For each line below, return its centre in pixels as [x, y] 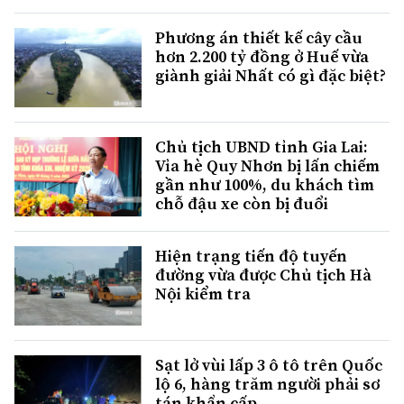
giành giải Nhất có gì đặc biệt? [271, 75]
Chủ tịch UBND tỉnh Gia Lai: [262, 146]
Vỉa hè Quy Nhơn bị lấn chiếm [267, 165]
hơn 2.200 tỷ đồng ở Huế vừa [262, 56]
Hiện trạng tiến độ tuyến [251, 255]
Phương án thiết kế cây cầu [259, 37]
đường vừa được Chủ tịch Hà [263, 274]
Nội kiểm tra [203, 293]
